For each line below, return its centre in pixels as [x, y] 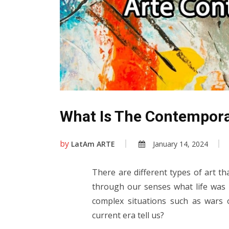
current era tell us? [128, 215]
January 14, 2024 [180, 144]
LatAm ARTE [93, 144]
